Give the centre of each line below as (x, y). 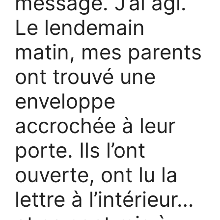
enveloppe (65, 101)
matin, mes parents (108, 52)
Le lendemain (80, 27)
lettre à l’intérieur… (104, 199)
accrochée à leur (95, 125)
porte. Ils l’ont (80, 150)
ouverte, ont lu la (96, 175)
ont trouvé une (85, 76)
